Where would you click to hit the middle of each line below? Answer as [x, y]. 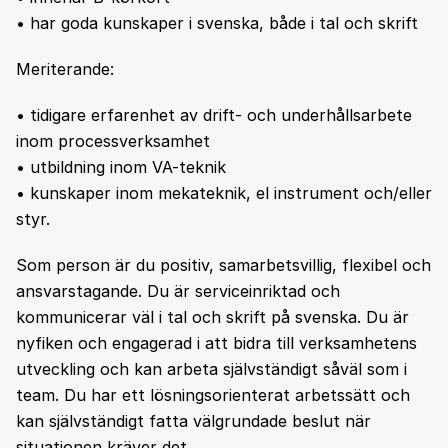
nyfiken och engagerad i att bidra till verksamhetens [216, 343]
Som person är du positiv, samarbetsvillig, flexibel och [223, 265]
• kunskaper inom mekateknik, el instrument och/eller [224, 193]
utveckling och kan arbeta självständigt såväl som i [211, 369]
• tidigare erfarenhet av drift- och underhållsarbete [214, 115]
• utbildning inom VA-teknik [121, 167]
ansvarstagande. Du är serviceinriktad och [178, 291]
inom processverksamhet [113, 141]
